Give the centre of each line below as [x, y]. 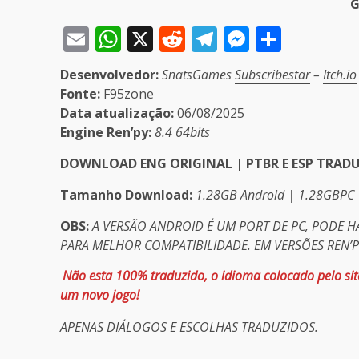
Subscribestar [272, 74]
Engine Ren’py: [106, 132]
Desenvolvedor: [109, 74]
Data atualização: [117, 113]
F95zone [129, 93]
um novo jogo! [100, 295]
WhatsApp [183, 38]
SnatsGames [198, 74]
